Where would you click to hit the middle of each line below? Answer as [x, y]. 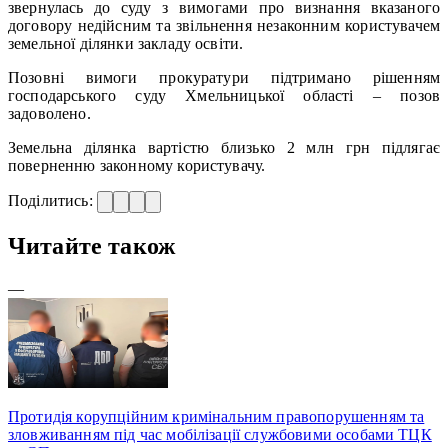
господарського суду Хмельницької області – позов [224, 95]
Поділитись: [52, 200]
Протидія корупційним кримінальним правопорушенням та [216, 416]
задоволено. [49, 113]
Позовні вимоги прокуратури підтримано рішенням [224, 77]
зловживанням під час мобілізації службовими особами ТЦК [220, 434]
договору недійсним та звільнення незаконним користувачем [224, 25]
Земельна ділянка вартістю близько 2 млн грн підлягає [224, 147]
